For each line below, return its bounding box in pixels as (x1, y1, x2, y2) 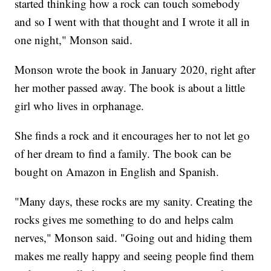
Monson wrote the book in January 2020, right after (15, 61, 256, 77)
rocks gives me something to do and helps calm (15, 211, 234, 227)
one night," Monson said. (15, 31, 133, 47)
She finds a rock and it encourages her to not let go (15, 127, 250, 143)
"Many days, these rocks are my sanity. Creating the (15, 193, 253, 209)
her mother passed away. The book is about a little (15, 79, 246, 95)
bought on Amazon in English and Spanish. (15, 163, 220, 179)
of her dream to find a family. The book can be (15, 145, 232, 161)
